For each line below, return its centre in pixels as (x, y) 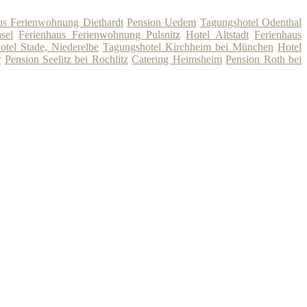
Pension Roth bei (264, 60)
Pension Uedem (162, 23)
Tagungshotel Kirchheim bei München (188, 47)
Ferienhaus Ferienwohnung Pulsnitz (100, 35)
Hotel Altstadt (217, 35)
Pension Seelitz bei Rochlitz (66, 60)
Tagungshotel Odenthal (251, 23)
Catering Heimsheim (177, 60)
